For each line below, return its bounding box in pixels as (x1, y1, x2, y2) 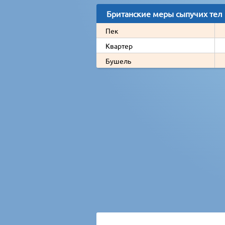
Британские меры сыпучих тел (106, 8, 222, 19)
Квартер (105, 41, 133, 50)
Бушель (105, 56, 131, 65)
